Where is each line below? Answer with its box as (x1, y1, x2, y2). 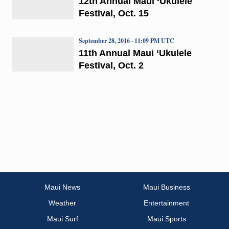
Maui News (44, 183, 81, 192)
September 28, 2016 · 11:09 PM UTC (78, 36, 174, 45)
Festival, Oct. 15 (78, 8, 149, 18)
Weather (49, 199, 77, 208)
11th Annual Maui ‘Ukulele (78, 48, 192, 58)
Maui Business (143, 183, 190, 192)
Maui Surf (47, 215, 78, 223)
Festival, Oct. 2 (78, 60, 144, 71)
